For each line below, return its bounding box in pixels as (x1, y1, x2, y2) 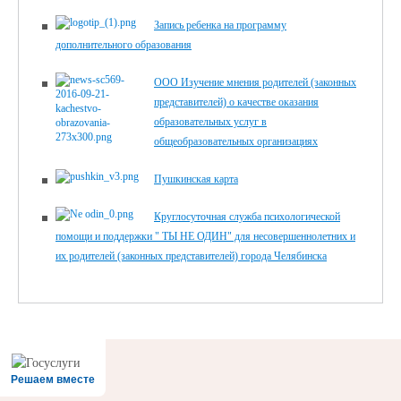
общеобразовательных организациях (154, 135, 318, 149)
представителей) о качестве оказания (154, 96, 319, 109)
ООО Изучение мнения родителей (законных (154, 76, 356, 90)
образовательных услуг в (154, 115, 267, 129)
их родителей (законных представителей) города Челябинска (55, 250, 327, 263)
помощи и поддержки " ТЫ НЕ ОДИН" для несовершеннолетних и (55, 230, 355, 243)
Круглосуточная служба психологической (154, 210, 340, 224)
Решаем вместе (11, 373, 95, 387)
